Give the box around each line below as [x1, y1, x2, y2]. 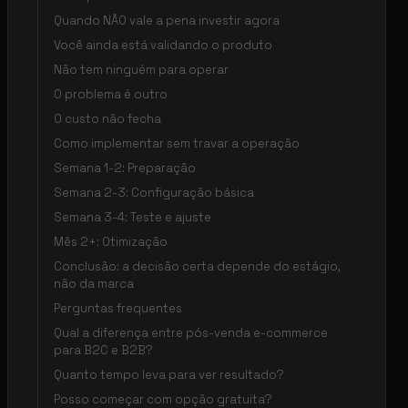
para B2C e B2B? [54, 342, 153, 358]
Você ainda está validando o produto [54, 36, 272, 53]
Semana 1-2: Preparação [54, 159, 196, 176]
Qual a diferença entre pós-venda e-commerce [54, 324, 328, 341]
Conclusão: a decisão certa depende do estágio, [54, 258, 341, 274]
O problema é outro [54, 86, 168, 102]
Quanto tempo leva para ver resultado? [54, 366, 284, 382]
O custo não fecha [54, 110, 161, 127]
